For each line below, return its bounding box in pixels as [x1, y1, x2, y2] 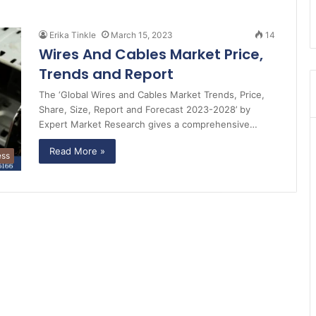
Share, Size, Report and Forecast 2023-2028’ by [39, 104, 250, 115]
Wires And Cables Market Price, [39, 44, 263, 64]
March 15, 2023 [111, 30, 173, 40]
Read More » [49, 145, 105, 157]
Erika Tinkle [49, 30, 96, 40]
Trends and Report [39, 64, 174, 84]
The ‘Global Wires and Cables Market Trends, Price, [39, 89, 265, 100]
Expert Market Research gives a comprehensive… [39, 119, 257, 130]
